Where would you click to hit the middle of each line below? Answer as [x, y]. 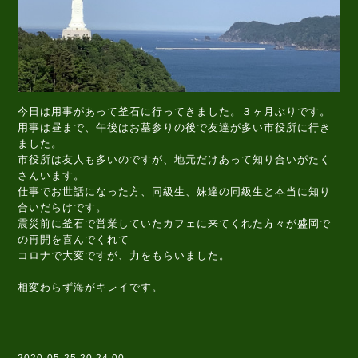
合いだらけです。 [62, 208]
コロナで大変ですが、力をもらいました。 [124, 256]
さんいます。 [51, 176]
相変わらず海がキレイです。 [90, 288]
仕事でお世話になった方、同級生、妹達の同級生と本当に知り [174, 192]
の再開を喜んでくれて [74, 240]
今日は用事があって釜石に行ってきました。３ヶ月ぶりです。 [174, 112]
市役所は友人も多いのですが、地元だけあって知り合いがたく [174, 160]
